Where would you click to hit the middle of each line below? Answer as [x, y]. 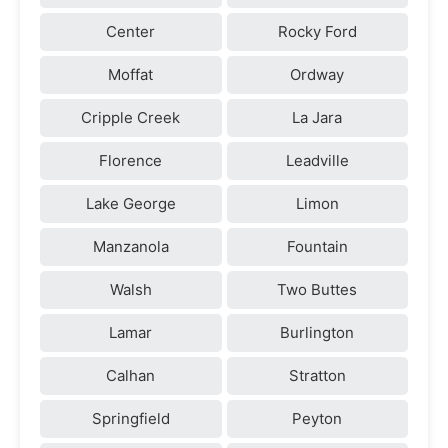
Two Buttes [317, 289]
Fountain [317, 246]
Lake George [130, 203]
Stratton [317, 375]
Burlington [317, 332]
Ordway [317, 74]
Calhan [131, 375]
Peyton [317, 418]
